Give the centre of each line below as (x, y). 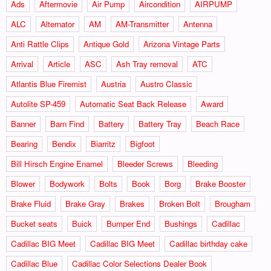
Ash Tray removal (147, 64)
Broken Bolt (180, 203)
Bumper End (128, 223)
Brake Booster (220, 183)
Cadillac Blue (34, 263)
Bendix (64, 143)
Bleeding (203, 163)
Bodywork (67, 183)
